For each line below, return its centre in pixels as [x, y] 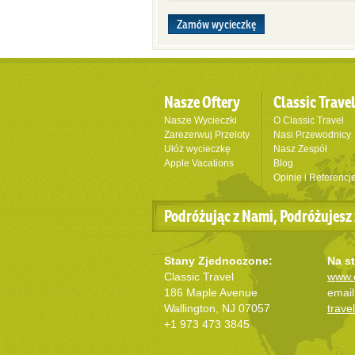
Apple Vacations [199, 163]
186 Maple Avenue [211, 292]
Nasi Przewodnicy [312, 135]
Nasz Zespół [300, 149]
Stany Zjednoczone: [218, 261]
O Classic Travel [309, 120]
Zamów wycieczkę [216, 24]
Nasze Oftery [202, 102]
